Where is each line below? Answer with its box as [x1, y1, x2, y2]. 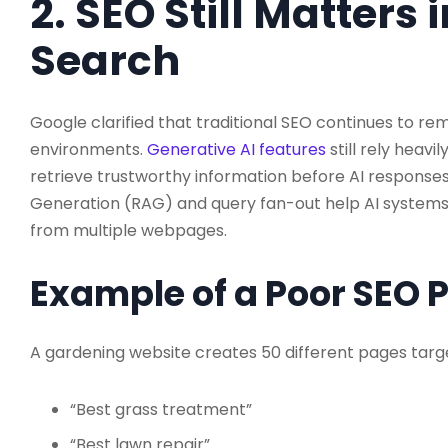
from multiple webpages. [30, 218, 227, 242]
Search [30, 31, 180, 89]
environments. [30, 137, 147, 161]
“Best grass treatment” [70, 397, 252, 421]
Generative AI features [147, 137, 326, 161]
